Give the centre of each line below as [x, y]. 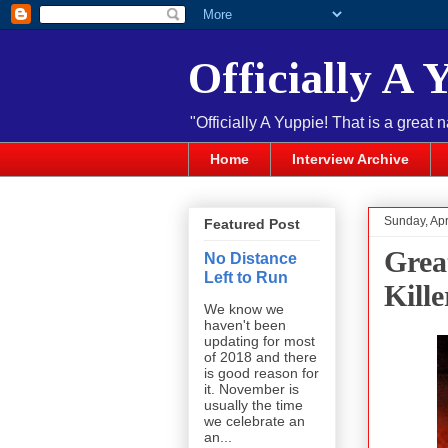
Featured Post [252, 224]
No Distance [250, 258]
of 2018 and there [260, 357]
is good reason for [261, 373]
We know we [244, 309]
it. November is [251, 389]
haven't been [245, 325]
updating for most [259, 341]
